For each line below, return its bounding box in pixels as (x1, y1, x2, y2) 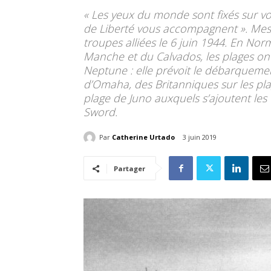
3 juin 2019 (183, 132, 217, 142)
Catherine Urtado (112, 132, 175, 142)
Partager (114, 164, 145, 174)
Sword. (83, 105, 117, 120)
